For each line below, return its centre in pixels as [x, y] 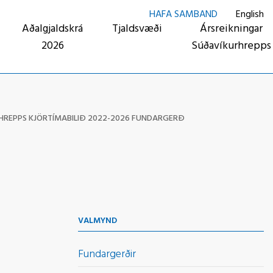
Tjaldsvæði [137, 29]
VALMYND [97, 221]
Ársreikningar [231, 29]
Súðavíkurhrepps [231, 46]
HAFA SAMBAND [183, 15]
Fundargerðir [107, 254]
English [250, 15]
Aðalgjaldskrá [52, 29]
